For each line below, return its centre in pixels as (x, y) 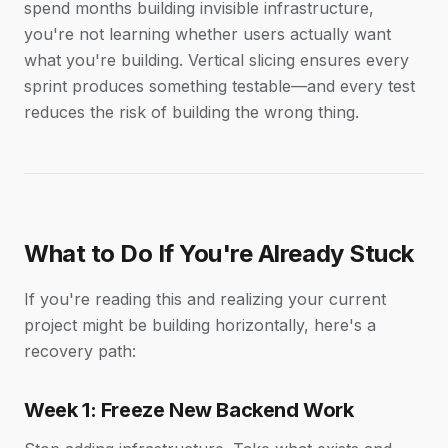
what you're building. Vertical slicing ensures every (216, 60)
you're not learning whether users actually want (207, 34)
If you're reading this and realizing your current (205, 299)
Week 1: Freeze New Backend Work (189, 410)
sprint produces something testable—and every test (219, 86)
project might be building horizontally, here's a (200, 325)
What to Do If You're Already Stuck (219, 253)
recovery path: (80, 351)
